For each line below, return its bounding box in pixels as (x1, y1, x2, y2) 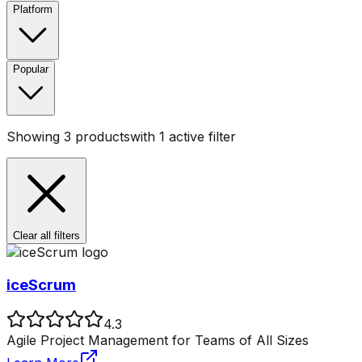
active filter (165, 128, 236, 145)
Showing (6, 128, 64, 145)
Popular (13, 63, 48, 76)
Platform (13, 3, 53, 16)
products (71, 128, 130, 145)
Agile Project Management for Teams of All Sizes (6, 331, 309, 348)
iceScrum (6, 275, 76, 294)
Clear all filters (13, 229, 80, 242)
